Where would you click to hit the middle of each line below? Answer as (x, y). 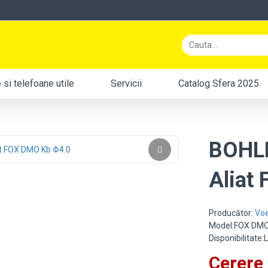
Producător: (232, 213)
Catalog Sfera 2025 (219, 83)
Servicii (126, 83)
